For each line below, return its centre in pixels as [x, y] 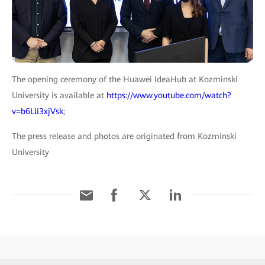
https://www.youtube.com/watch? [169, 96]
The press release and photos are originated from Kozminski [124, 136]
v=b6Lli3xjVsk [38, 112]
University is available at [59, 96]
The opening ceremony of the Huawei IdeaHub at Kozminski [125, 80]
